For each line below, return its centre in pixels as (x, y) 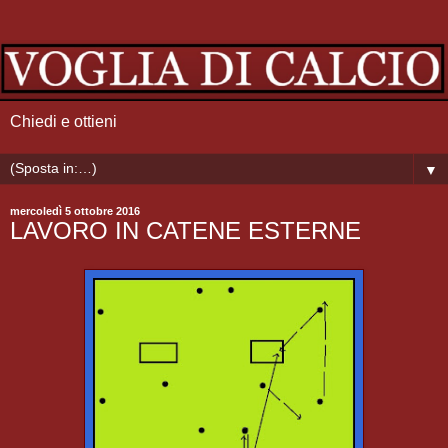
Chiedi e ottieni (63, 121)
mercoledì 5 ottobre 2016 (75, 210)
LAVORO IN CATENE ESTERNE (185, 230)
